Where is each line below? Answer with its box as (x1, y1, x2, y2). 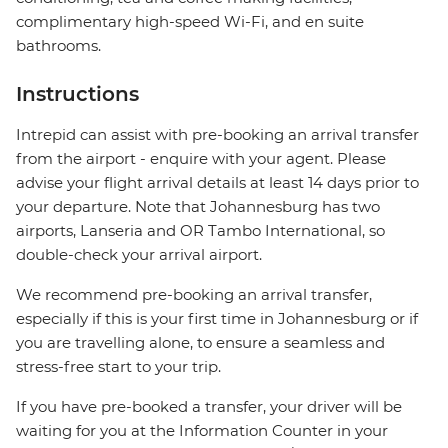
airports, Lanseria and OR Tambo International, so (16, 221, 385, 241)
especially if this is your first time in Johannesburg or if (16, 309, 418, 329)
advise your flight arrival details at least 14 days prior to (16, 173, 419, 193)
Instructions (16, 82, 139, 107)
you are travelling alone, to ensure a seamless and (16, 333, 385, 353)
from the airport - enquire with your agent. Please (16, 149, 386, 169)
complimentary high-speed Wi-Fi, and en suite (16, 12, 364, 32)
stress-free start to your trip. (16, 357, 221, 377)
